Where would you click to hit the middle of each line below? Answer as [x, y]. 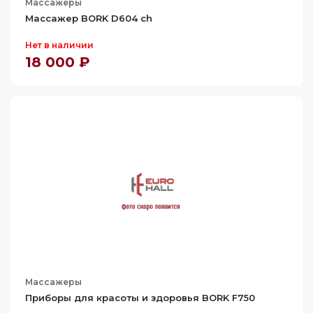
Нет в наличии [59, 45]
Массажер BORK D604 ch [89, 18]
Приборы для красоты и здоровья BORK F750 [140, 298]
